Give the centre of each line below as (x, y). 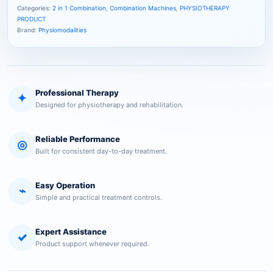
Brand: (28, 30)
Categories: (35, 8)
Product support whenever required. (92, 243)
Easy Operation (65, 185)
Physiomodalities (62, 30)
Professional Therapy (77, 92)
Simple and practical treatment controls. (99, 197)
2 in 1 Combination (79, 8)
